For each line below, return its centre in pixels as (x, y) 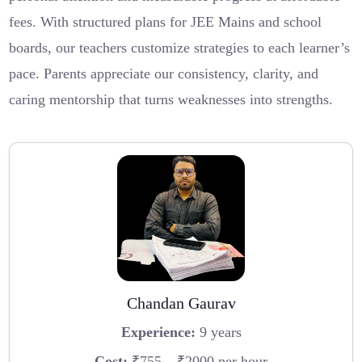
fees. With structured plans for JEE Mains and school (166, 21)
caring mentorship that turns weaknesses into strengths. (171, 99)
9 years (218, 332)
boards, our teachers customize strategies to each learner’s (180, 47)
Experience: (158, 332)
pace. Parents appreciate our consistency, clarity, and (164, 73)
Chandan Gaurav (181, 303)
